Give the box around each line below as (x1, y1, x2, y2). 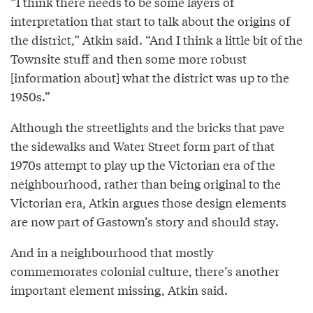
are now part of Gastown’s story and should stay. (10, 212, 279, 231)
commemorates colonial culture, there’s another (10, 262, 279, 280)
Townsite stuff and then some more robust (10, 50, 247, 68)
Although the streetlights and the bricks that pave (10, 118, 284, 136)
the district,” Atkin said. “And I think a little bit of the (10, 31, 303, 49)
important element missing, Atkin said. (10, 281, 228, 299)
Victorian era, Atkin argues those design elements (10, 194, 286, 212)
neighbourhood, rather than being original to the (10, 175, 281, 193)
